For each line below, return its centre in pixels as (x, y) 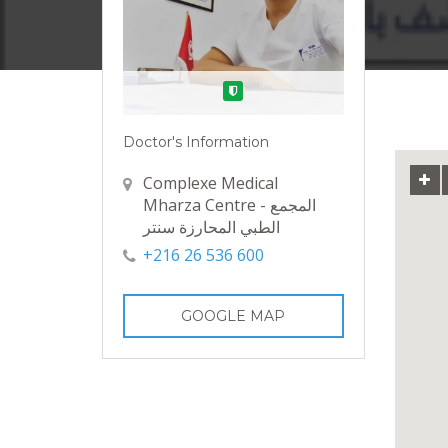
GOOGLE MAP (233, 315)
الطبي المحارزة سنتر (211, 226)
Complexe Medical (210, 182)
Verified (255, 111)
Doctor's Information (196, 141)
